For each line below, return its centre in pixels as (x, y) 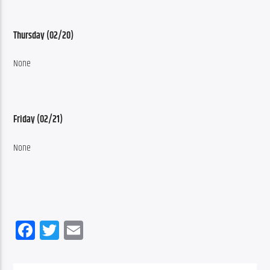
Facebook (67, 230)
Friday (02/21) (38, 120)
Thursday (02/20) (44, 36)
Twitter (83, 230)
